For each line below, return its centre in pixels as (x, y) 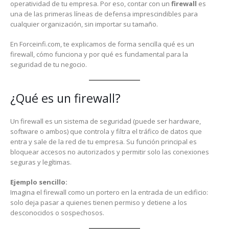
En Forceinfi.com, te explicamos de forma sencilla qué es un (102, 44)
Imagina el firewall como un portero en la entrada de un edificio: (109, 192)
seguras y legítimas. (41, 162)
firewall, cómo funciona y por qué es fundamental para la (99, 54)
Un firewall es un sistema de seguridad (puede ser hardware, (106, 121)
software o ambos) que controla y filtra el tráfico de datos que (106, 132)
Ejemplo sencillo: (39, 182)
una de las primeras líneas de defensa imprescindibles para (104, 14)
